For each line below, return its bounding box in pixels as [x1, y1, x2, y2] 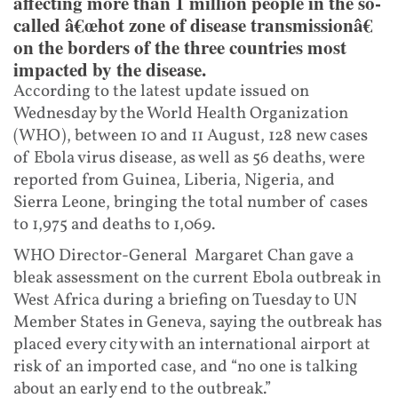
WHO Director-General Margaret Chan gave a [13, 243, 354, 267]
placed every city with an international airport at [13, 332, 370, 356]
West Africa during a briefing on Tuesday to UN [13, 288, 357, 312]
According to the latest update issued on [13, 79, 309, 103]
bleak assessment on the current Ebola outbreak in [13, 266, 381, 290]
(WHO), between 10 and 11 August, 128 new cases [13, 123, 368, 147]
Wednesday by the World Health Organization [13, 101, 348, 125]
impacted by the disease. [13, 55, 206, 83]
